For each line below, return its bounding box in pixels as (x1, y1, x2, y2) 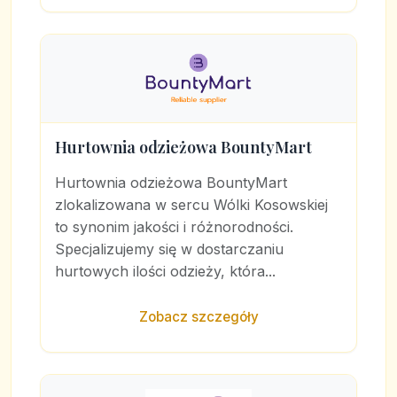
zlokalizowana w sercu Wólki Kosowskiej (55, 196, 328, 214)
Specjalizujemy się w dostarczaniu (55, 240, 284, 258)
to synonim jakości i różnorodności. (55, 218, 293, 236)
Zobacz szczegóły (138, 308, 259, 325)
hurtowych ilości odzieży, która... (55, 262, 276, 280)
